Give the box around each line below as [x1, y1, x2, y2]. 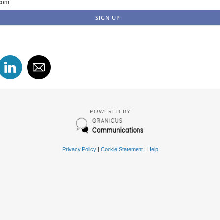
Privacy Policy [62, 146, 96, 152]
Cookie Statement [100, 146, 143, 152]
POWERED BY [89, 108, 131, 114]
